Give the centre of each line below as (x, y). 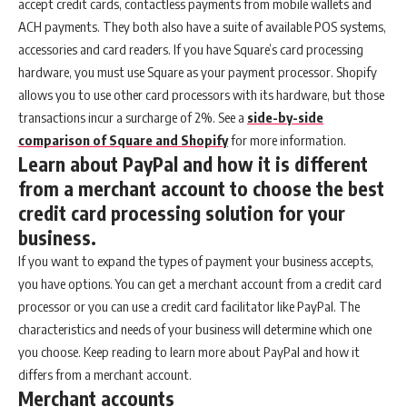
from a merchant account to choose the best (201, 188)
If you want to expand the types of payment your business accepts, (196, 260)
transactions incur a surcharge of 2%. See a (133, 117)
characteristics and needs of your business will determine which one (195, 328)
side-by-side (285, 117)
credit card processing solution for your (182, 213)
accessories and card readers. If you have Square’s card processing (191, 49)
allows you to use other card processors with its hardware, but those (201, 94)
